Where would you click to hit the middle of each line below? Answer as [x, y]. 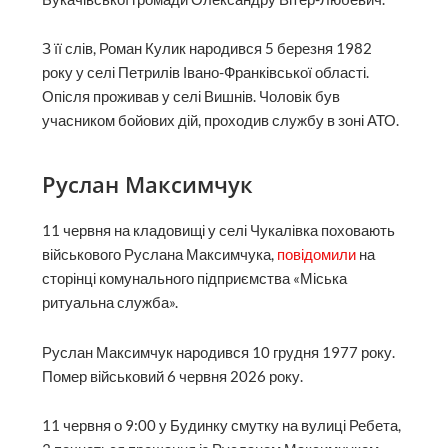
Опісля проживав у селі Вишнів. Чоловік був [191, 97]
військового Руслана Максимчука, [160, 254]
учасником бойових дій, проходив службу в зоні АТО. [221, 121]
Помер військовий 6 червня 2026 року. [173, 376]
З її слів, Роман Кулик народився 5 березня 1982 [207, 49]
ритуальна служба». [110, 302]
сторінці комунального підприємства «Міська [195, 278]
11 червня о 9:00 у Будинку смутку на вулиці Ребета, [222, 426]
